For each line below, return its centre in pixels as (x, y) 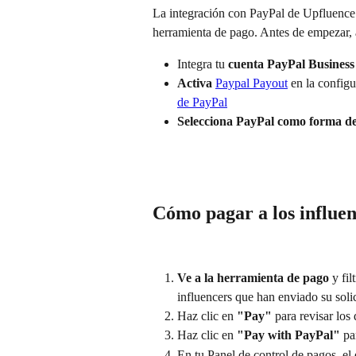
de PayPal (202, 103)
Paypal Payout (252, 83)
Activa (195, 83)
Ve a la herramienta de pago (253, 277)
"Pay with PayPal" (288, 335)
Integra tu (203, 64)
